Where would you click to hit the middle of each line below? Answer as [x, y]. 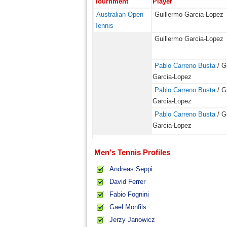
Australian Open [120, 14]
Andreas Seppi [131, 169]
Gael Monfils [128, 207]
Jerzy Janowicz [132, 220]
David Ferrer [127, 182]
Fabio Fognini [129, 194]
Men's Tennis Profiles [132, 152]
